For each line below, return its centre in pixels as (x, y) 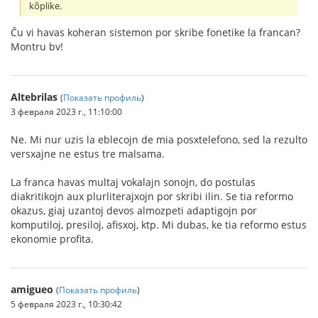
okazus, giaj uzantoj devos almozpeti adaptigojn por (134, 210)
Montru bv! (37, 46)
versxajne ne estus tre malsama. (88, 153)
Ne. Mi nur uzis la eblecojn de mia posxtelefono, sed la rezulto (159, 139)
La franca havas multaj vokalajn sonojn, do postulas (133, 182)
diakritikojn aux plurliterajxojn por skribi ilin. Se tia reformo (152, 196)
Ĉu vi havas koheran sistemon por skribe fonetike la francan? (155, 32)
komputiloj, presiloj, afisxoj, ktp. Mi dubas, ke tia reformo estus (159, 224)
